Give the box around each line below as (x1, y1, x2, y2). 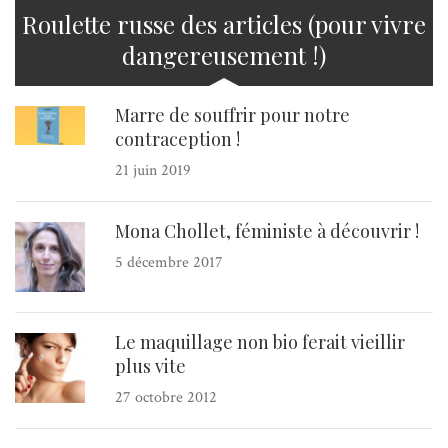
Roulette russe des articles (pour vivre (22, 7, 426, 40)
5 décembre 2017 (115, 251, 223, 273)
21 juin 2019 (115, 159, 191, 181)
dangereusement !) (122, 38, 326, 71)
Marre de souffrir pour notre (115, 102, 350, 127)
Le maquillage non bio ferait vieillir (115, 329, 405, 354)
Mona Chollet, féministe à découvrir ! (115, 218, 419, 243)
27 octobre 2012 (115, 386, 217, 408)
